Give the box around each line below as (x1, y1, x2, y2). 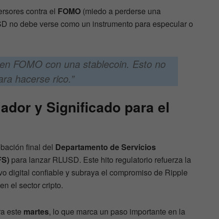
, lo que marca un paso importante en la (49, 205, 185, 217)
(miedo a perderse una (81, 5, 161, 17)
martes (23, 205, 49, 217)
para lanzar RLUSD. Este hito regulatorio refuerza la (9, 153, 191, 165)
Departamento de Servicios (55, 141, 156, 153)
